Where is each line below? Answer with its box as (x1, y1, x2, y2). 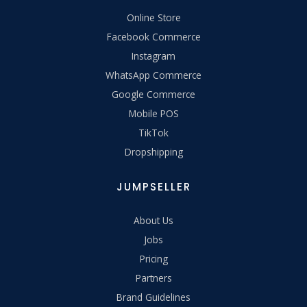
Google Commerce (112, 87, 195, 101)
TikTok (138, 125, 169, 139)
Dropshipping (124, 145, 183, 158)
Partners (135, 271, 172, 284)
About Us (134, 213, 173, 227)
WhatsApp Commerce (106, 68, 201, 82)
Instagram (132, 49, 175, 62)
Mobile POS (128, 106, 179, 120)
